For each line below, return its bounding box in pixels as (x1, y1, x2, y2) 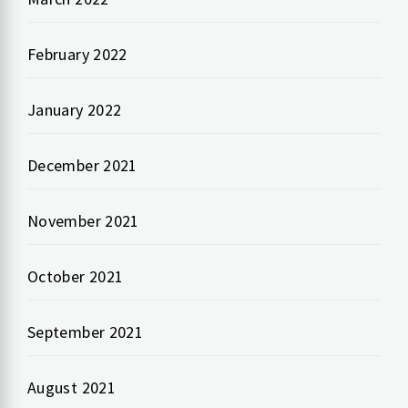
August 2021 (27, 376, 116, 398)
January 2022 (27, 98, 122, 120)
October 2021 (27, 265, 124, 287)
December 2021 (27, 154, 138, 176)
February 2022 (27, 43, 127, 65)
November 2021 (27, 209, 139, 231)
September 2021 (27, 321, 144, 342)
